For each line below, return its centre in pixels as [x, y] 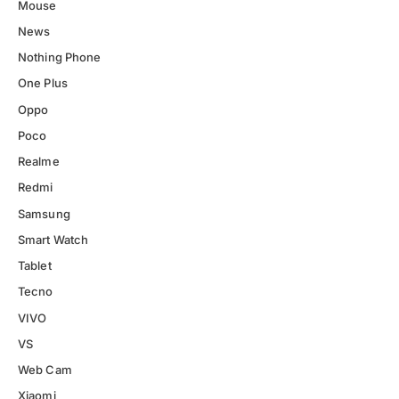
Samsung [44, 213]
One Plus [43, 83]
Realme [39, 162]
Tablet [35, 266]
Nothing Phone [60, 57]
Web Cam [45, 370]
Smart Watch [53, 239]
